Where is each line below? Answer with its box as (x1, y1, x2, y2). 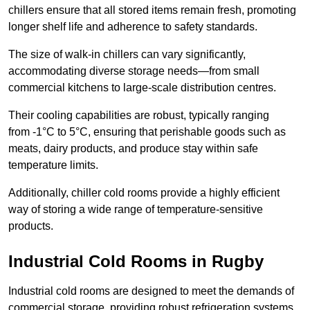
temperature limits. (8, 159, 98, 172)
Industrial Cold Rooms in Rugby (8, 252, 264, 271)
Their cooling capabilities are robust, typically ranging (8, 109, 269, 122)
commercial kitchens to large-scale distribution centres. (8, 82, 276, 94)
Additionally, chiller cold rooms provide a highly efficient (8, 187, 280, 199)
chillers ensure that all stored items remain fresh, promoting (8, 4, 296, 17)
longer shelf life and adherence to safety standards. (8, 21, 257, 33)
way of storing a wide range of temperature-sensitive (8, 203, 263, 216)
